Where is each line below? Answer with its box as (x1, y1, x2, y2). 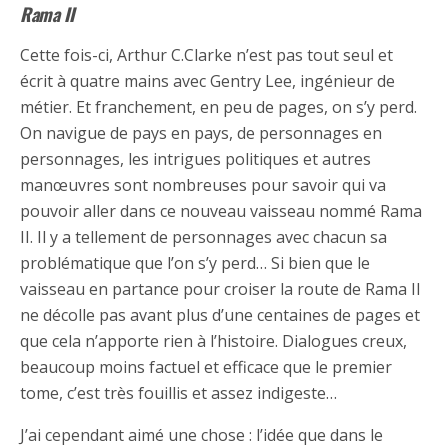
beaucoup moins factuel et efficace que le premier (20, 356, 392, 379)
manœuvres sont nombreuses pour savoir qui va (20, 174, 386, 197)
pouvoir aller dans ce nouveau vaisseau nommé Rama (20, 200, 422, 223)
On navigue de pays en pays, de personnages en (20, 122, 382, 145)
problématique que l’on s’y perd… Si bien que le (20, 252, 370, 275)
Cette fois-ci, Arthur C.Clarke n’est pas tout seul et (20, 44, 393, 67)
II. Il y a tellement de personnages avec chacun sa (20, 226, 387, 249)
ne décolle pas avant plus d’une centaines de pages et (20, 304, 420, 327)
